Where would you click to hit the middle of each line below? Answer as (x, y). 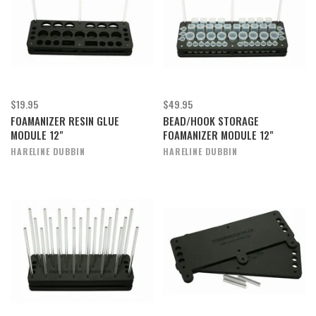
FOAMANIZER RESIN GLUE (65, 121)
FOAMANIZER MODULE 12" (218, 135)
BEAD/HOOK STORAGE (211, 121)
